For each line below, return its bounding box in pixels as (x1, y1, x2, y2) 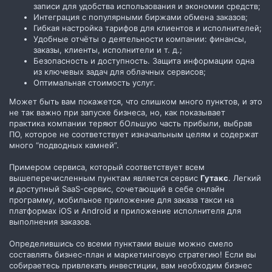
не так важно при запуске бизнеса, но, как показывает (9, 107, 225, 117)
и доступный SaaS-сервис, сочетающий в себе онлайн (9, 183, 225, 194)
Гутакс (200, 172, 228, 183)
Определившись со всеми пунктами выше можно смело (9, 238, 233, 248)
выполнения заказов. (9, 216, 92, 226)
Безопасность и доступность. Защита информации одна (33, 55, 254, 66)
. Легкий (228, 172, 261, 183)
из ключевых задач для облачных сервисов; (33, 66, 206, 76)
